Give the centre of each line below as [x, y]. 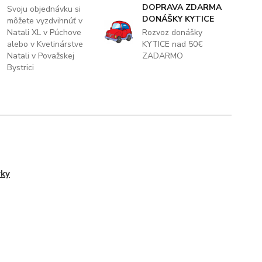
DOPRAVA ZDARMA [182, 7]
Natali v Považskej [41, 56]
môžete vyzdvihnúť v [45, 20]
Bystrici [21, 67]
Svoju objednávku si [44, 9]
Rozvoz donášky [172, 32]
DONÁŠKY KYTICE [178, 19]
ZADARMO [162, 56]
